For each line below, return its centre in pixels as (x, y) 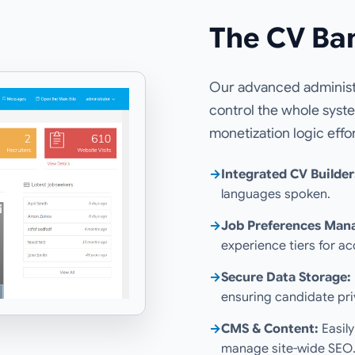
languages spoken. (276, 195)
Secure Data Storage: (286, 278)
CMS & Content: (270, 329)
